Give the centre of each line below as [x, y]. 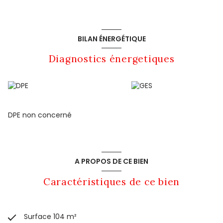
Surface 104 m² [50, 216]
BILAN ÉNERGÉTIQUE [111, 39]
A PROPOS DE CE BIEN [111, 161]
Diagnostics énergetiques [111, 59]
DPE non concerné [40, 115]
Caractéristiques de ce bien [111, 181]
